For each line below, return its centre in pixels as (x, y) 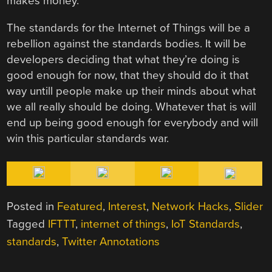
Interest (127, 206)
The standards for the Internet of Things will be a (129, 28)
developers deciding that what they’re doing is (124, 59)
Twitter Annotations (111, 241)
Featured (80, 206)
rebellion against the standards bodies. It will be (127, 43)
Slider (249, 206)
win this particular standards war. (88, 138)
